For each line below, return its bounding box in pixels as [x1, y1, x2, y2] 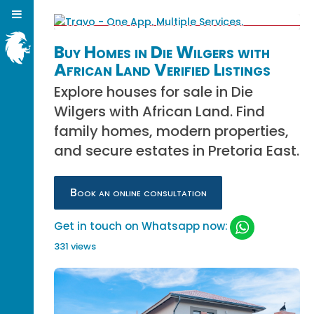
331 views [54, 240, 97, 254]
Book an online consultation [69, 184, 207, 200]
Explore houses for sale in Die [54, 82, 254, 102]
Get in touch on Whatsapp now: [54, 219, 228, 234]
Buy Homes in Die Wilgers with [54, 41, 271, 64]
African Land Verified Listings [54, 58, 271, 81]
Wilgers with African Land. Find [54, 102, 266, 121]
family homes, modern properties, [54, 121, 289, 141]
